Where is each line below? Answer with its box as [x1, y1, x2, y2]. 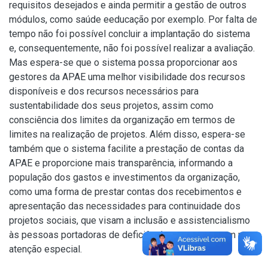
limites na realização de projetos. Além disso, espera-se [9, 129, 245, 140]
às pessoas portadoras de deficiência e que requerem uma [9, 229, 255, 240]
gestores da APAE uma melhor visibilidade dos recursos [9, 71, 245, 83]
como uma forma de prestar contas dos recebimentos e [9, 186, 242, 197]
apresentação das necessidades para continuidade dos [9, 200, 240, 212]
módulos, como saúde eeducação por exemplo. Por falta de [9, 14, 257, 25]
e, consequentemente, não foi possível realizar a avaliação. [9, 42, 255, 54]
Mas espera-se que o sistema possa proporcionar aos [9, 57, 237, 68]
